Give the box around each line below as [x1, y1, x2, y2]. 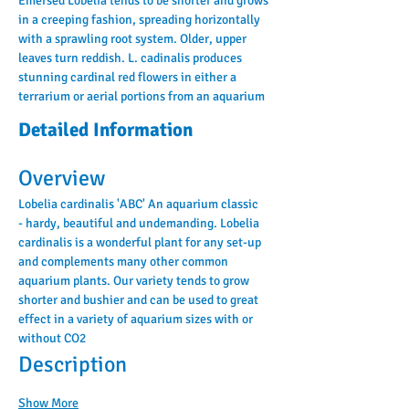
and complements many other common [18, 253, 231, 269]
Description [18, 350, 127, 378]
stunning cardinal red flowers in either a [18, 68, 239, 85]
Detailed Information [18, 117, 193, 142]
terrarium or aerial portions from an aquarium [18, 88, 265, 104]
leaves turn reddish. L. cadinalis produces [18, 49, 245, 66]
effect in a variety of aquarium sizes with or [18, 310, 256, 327]
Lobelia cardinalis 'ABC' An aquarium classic [18, 195, 261, 212]
